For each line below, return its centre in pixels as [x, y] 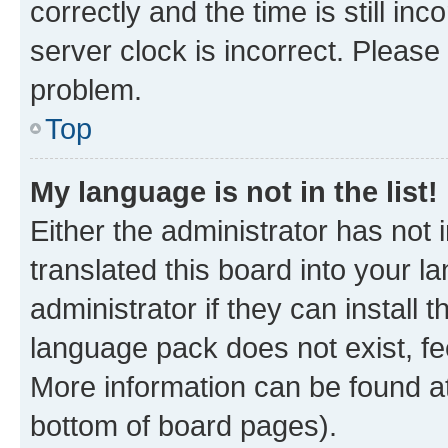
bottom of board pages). [183, 425]
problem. [86, 89]
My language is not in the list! [234, 191]
